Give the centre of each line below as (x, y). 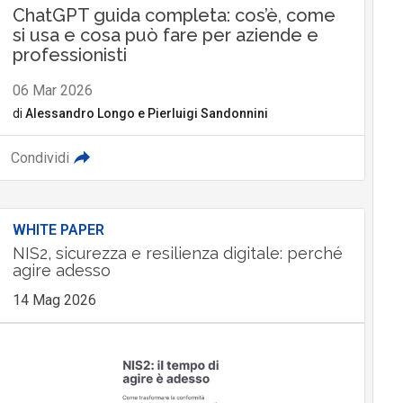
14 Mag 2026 (54, 300)
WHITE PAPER (58, 230)
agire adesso (61, 271)
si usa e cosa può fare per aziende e (165, 36)
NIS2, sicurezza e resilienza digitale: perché (177, 254)
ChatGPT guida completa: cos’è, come (174, 16)
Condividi (40, 158)
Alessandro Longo (80, 114)
